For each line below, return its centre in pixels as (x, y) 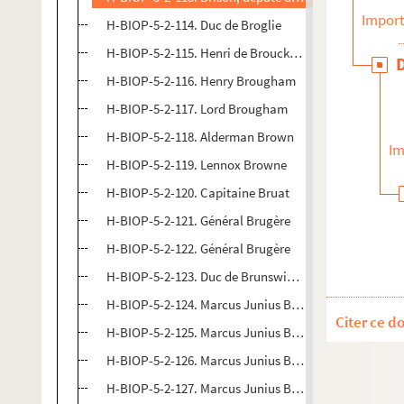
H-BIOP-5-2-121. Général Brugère (198, 220)
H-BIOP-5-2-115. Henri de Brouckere (207, 53)
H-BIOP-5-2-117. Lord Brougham (197, 109)
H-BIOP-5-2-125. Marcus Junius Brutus (213, 332)
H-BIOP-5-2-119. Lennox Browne (197, 165)
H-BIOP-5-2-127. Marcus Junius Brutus (213, 388)
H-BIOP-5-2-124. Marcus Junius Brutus (213, 304)
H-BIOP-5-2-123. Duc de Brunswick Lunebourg (234, 276)
